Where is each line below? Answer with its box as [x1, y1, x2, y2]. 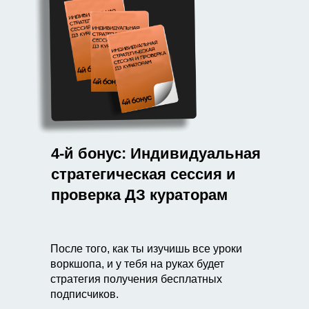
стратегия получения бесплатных [50, 273, 222, 285]
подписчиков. [50, 288, 119, 300]
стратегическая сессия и [51, 166, 236, 183]
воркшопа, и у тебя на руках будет [50, 258, 224, 270]
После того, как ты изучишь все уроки [50, 243, 242, 255]
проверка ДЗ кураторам [51, 186, 228, 203]
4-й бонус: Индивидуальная [51, 145, 261, 162]
